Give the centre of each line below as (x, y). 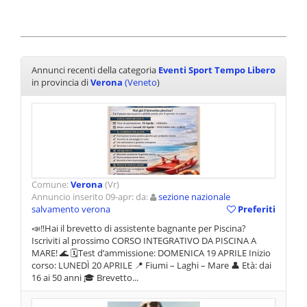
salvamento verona (71, 209)
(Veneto (140, 83)
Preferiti (256, 209)
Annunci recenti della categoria (95, 70)
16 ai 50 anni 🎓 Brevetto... (85, 278)
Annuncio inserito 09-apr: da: (91, 197)
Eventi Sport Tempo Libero (217, 70)
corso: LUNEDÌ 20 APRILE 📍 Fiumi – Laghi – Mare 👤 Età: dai (151, 266)
